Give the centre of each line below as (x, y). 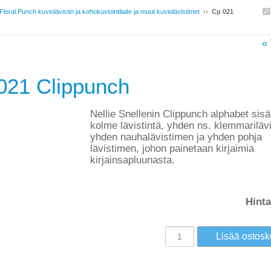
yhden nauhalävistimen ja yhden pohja (176, 137)
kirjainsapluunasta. (132, 160)
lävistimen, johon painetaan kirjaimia (172, 149)
